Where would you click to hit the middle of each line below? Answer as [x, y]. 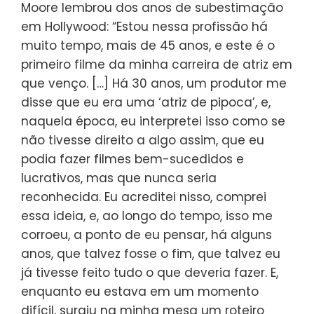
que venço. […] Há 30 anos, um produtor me [154, 83]
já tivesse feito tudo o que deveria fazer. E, [150, 272]
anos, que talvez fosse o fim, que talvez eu [151, 253]
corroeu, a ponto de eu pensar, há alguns [146, 234]
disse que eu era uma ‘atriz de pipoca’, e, [146, 102]
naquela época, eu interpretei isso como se [153, 121]
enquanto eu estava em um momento [140, 291]
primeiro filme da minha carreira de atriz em [157, 64]
